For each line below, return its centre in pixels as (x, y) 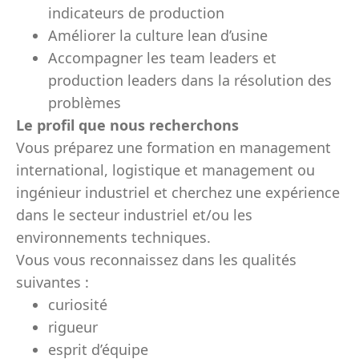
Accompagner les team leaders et (162, 58)
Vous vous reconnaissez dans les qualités (156, 260)
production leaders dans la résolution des (190, 80)
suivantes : (52, 282)
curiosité (78, 305)
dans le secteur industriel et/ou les (134, 215)
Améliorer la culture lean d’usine (158, 35)
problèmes (85, 103)
